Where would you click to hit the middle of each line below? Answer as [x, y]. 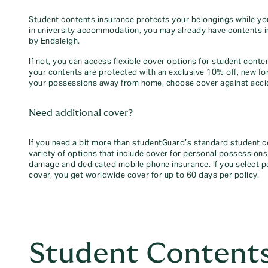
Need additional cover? [81, 113]
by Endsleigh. [54, 41]
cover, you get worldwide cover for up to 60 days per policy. [144, 175]
